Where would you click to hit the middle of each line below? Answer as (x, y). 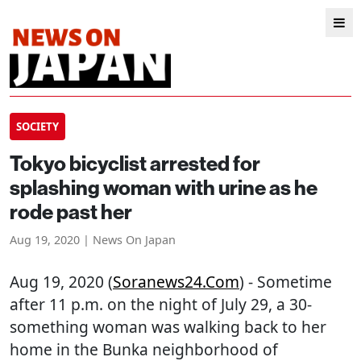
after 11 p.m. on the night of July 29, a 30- (161, 304)
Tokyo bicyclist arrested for (135, 164)
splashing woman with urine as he (164, 188)
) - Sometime (286, 282)
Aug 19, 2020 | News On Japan (93, 240)
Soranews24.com (176, 282)
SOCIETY (37, 127)
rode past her (71, 212)
